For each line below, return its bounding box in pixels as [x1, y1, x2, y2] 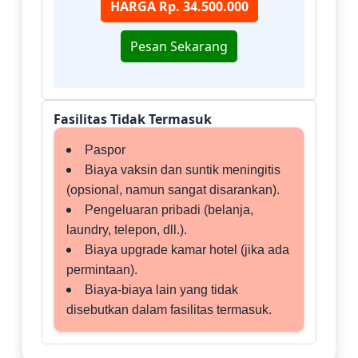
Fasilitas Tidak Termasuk [54, 109, 212, 128]
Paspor [85, 142, 125, 157]
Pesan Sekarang [130, 37, 228, 55]
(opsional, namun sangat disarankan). [66, 182, 280, 197]
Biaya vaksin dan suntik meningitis [85, 162, 280, 177]
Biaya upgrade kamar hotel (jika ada [85, 242, 289, 257]
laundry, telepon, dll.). [66, 222, 187, 237]
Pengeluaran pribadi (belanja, [85, 202, 253, 217]
